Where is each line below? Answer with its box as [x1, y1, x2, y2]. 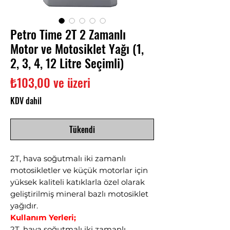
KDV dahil [10, 94, 42, 107]
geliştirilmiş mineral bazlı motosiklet [10, 189, 148, 199]
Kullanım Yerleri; [10, 213, 76, 222]
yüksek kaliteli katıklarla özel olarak [10, 177, 145, 187]
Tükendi [69, 123, 95, 136]
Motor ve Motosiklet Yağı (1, [10, 39, 144, 57]
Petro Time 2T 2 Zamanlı [10, 25, 126, 43]
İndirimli [90, 72, 130, 91]
